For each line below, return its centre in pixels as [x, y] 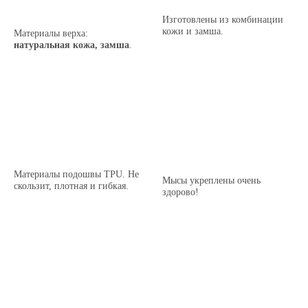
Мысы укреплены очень [212, 180]
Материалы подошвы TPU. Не [77, 174]
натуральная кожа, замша [72, 44]
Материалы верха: [51, 33]
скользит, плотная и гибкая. [71, 186]
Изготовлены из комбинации [223, 19]
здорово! [181, 192]
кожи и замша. [193, 31]
